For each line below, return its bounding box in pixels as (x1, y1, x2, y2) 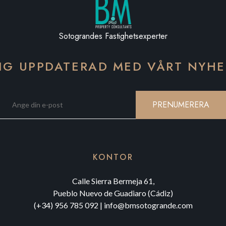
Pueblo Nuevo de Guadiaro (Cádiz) (53, 188, 173, 198)
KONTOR (92, 151, 134, 163)
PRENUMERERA (152, 99, 209, 110)
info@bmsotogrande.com (103, 200, 193, 210)
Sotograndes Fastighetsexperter (59, 30, 167, 42)
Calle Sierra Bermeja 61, (72, 176, 154, 186)
